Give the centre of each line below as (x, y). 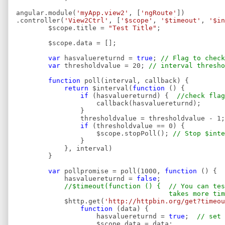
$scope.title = (62, 28)
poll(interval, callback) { (135, 81)
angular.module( (46, 13)
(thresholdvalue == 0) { (137, 126)
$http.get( (60, 201)
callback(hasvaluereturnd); (108, 103)
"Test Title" (133, 28)
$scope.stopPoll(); (94, 133)
